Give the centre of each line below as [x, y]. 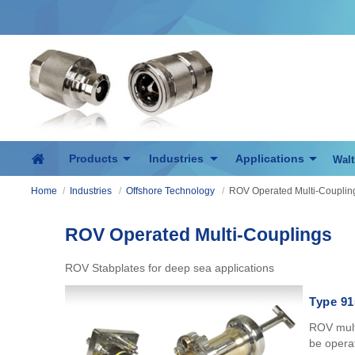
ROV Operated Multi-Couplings [198, 235]
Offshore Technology [170, 191]
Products [93, 158]
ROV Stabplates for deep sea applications [170, 268]
